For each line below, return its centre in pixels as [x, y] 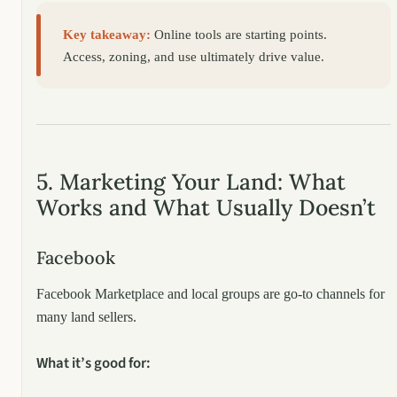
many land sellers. [86, 316]
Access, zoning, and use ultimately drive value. [194, 57]
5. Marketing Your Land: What [191, 181]
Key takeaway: [107, 35]
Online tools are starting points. [239, 35]
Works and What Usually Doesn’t [206, 207]
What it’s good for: [93, 363]
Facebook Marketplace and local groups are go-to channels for [210, 293]
